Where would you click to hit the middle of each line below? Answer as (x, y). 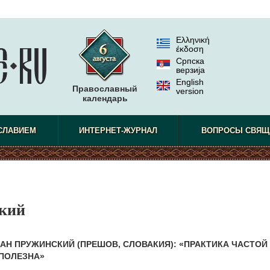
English (190, 82)
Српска (190, 61)
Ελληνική (193, 40)
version (190, 91)
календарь (105, 98)
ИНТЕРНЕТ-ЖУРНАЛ (118, 130)
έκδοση (190, 49)
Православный (105, 89)
